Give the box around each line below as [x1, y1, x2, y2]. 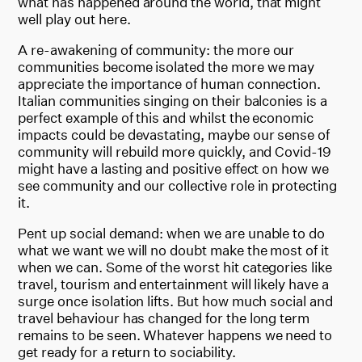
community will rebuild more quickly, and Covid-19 [18, 142, 331, 160]
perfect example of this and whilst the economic [18, 108, 314, 126]
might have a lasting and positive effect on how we [18, 159, 329, 177]
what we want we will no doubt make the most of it [18, 241, 329, 259]
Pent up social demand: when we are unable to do [18, 224, 326, 242]
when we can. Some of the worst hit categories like [18, 258, 332, 276]
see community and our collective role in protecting [18, 176, 337, 194]
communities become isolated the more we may [18, 57, 315, 75]
